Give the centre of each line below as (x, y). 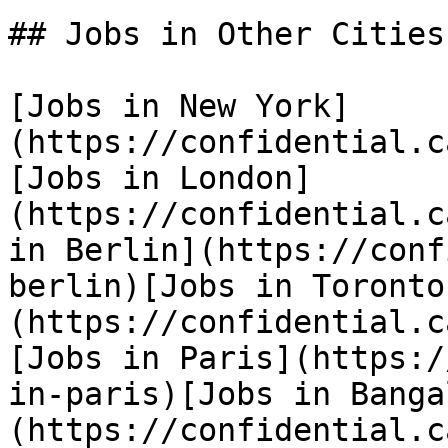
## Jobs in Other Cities (226, 34)
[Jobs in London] (160, 178)
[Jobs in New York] (179, 106)
